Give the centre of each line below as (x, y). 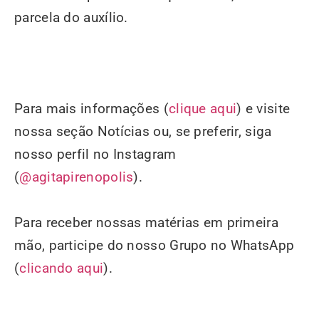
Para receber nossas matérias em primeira (146, 223)
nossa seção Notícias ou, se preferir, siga (143, 131)
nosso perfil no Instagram (95, 154)
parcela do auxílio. (71, 17)
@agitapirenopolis (77, 177)
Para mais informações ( (91, 109)
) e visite (263, 109)
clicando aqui (62, 268)
